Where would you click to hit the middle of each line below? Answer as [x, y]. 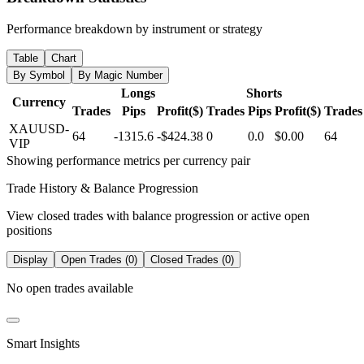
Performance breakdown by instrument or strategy [134, 28]
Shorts [264, 93]
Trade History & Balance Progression [102, 188]
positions [29, 230]
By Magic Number [120, 75]
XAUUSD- [39, 128]
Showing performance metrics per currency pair [128, 160]
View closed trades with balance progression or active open [158, 215]
